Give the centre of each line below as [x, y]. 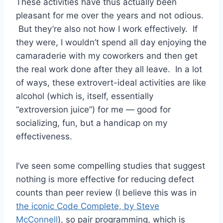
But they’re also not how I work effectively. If [107, 29]
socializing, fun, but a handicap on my [92, 123]
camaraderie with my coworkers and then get [107, 56]
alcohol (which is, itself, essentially [85, 96]
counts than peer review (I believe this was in [106, 193]
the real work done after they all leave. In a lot [109, 69]
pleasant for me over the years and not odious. [110, 16]
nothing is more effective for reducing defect [105, 179]
